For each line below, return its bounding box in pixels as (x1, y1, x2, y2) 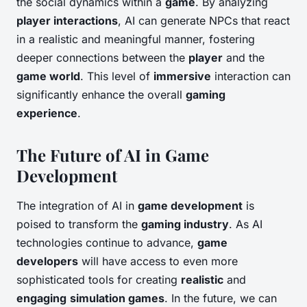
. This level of (80, 69, 153, 84)
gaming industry (141, 217, 229, 232)
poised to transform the (16, 217, 141, 232)
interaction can (211, 69, 291, 84)
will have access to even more (78, 254, 238, 269)
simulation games (70, 291, 164, 306)
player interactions (16, 14, 118, 28)
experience (16, 106, 77, 121)
